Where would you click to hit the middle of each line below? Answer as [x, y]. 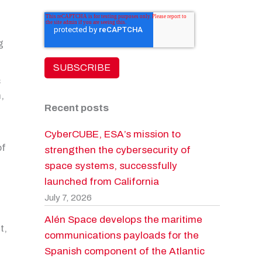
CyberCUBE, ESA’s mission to [113, 134]
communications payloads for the [122, 235]
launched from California [102, 181]
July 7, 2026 [68, 197]
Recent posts [77, 108]
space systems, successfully [111, 166]
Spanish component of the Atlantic [125, 251]
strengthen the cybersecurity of [118, 150]
